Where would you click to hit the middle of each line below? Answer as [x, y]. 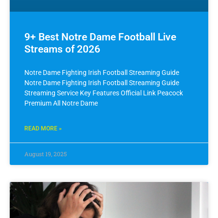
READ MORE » [43, 129]
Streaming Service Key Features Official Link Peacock [104, 93]
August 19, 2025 [45, 154]
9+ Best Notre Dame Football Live [100, 37]
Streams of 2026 [62, 49]
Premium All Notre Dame [61, 103]
